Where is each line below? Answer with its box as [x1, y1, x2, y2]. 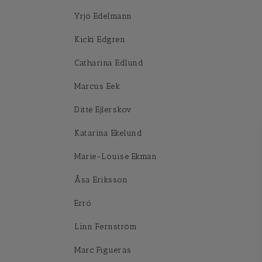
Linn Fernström [74, 222, 137, 232]
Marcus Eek [74, 81, 120, 91]
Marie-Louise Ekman [74, 151, 157, 161]
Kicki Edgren [74, 35, 125, 44]
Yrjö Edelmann [74, 11, 132, 21]
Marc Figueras [74, 245, 132, 255]
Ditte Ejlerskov [74, 105, 132, 115]
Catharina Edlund [74, 58, 143, 68]
